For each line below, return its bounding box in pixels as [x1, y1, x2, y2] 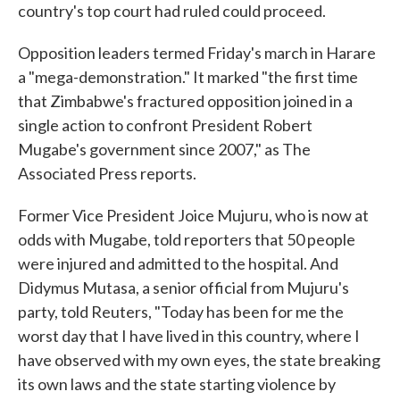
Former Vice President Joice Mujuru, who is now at [18, 205, 369, 226]
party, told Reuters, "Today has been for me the [18, 302, 344, 322]
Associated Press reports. [18, 163, 196, 184]
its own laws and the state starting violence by [18, 374, 336, 395]
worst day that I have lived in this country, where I [18, 326, 360, 346]
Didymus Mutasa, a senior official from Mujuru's [18, 278, 349, 298]
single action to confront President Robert [18, 115, 312, 136]
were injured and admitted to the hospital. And [18, 254, 338, 274]
